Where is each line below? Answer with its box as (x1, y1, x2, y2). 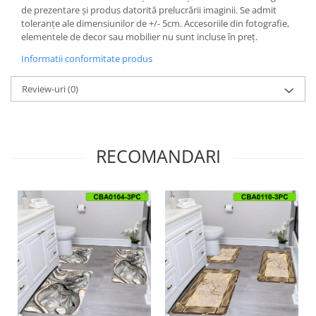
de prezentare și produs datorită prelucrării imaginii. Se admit (21, 4, 276, 17)
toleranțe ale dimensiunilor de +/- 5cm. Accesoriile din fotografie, (21, 17, 289, 30)
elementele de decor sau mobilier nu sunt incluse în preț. (21, 30, 257, 44)
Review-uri (22, 83, 68, 96)
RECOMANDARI (95, 144, 221, 169)
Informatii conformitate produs (21, 52, 152, 66)
